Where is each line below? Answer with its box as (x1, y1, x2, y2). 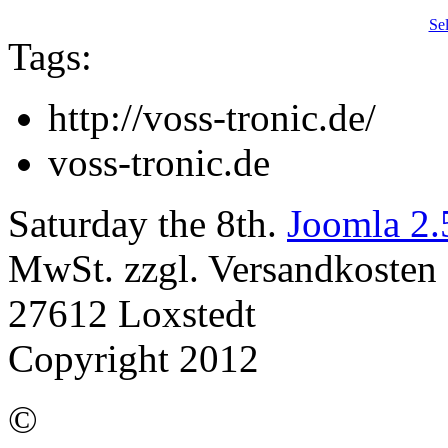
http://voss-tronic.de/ (48, 95, 376, 139)
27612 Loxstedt (8, 291, 256, 335)
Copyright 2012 (8, 336, 259, 380)
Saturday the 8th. (8, 201, 287, 245)
